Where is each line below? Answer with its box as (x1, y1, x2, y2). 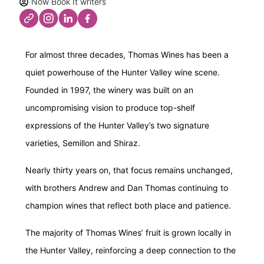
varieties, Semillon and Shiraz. (25, 138, 140, 148)
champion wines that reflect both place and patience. (25, 200, 231, 210)
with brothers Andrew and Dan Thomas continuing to (25, 183, 228, 193)
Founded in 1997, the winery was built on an (25, 85, 193, 95)
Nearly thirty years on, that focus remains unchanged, (25, 165, 233, 175)
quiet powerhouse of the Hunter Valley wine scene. (25, 67, 220, 77)
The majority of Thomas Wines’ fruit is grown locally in (25, 227, 231, 237)
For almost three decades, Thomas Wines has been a (25, 49, 229, 60)
